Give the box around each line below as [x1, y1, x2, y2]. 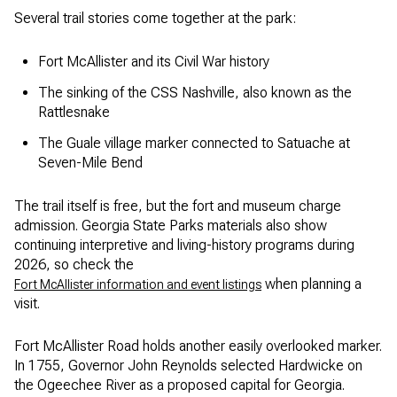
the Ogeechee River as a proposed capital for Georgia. [14, 377, 345, 394]
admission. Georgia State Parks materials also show [14, 216, 327, 234]
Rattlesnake [37, 103, 110, 121]
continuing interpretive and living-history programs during [14, 236, 354, 253]
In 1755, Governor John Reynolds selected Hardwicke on [14, 357, 362, 375]
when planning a [261, 275, 362, 292]
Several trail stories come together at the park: [14, 9, 296, 27]
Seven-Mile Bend [37, 154, 143, 172]
